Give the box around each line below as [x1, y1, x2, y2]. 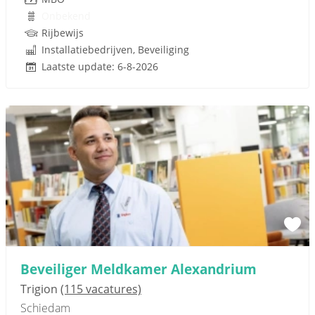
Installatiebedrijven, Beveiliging [41, 43, 189, 56]
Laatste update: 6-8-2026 [41, 60, 158, 73]
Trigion [20, 281, 60, 297]
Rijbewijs [41, 26, 84, 39]
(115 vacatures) [60, 281, 141, 297]
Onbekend [41, 9, 91, 22]
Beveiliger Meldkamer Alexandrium [20, 259, 257, 278]
